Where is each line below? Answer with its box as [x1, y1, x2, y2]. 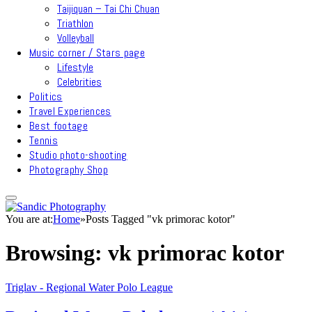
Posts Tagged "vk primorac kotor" [86, 213, 235, 225]
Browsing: [6, 240, 108, 266]
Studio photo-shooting [29, 148, 127, 162]
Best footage [29, 118, 88, 133]
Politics [29, 89, 63, 104]
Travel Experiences [29, 104, 111, 118]
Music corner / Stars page [29, 45, 145, 60]
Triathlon [57, 16, 93, 31]
